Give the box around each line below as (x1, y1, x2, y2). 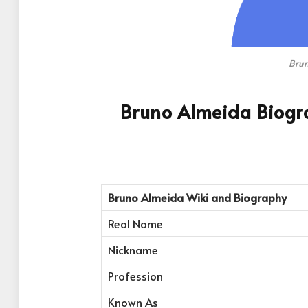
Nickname (107, 242, 158, 258)
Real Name (107, 216, 163, 232)
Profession (107, 268, 163, 285)
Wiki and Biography (186, 190, 287, 206)
